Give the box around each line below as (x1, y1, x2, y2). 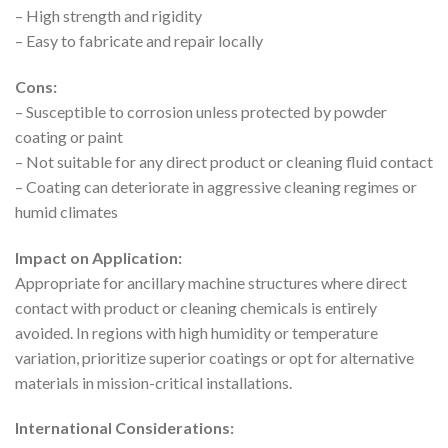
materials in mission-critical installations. (15, 372, 292, 392)
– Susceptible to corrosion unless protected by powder (15, 101, 387, 121)
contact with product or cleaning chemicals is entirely (15, 297, 377, 317)
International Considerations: (15, 418, 234, 438)
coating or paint (15, 126, 123, 146)
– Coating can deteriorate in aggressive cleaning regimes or (15, 176, 417, 196)
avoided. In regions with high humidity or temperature (15, 322, 378, 342)
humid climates (15, 201, 118, 221)
